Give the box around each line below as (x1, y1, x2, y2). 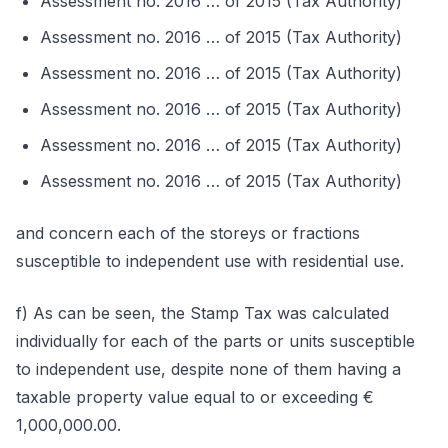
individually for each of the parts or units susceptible (16, 331, 415, 351)
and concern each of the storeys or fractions (16, 223, 360, 243)
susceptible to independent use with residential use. (16, 251, 404, 271)
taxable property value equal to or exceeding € (16, 387, 374, 407)
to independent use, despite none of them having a (16, 359, 401, 379)
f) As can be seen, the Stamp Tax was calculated (16, 303, 389, 323)
